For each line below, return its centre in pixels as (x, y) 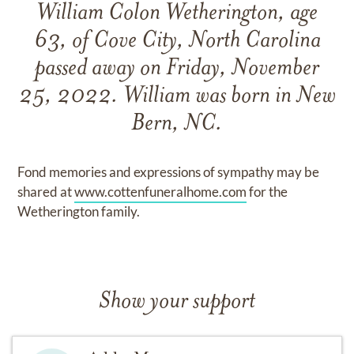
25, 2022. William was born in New (177, 97)
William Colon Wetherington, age (177, 14)
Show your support (177, 302)
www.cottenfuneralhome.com (161, 192)
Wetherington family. (79, 211)
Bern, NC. (177, 124)
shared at (46, 192)
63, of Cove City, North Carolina (177, 41)
